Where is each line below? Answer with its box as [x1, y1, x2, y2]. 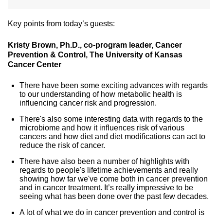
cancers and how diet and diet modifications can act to [19, 132, 205, 141]
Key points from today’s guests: [8, 19, 115, 28]
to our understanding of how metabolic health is [19, 90, 182, 98]
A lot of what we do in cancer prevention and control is [19, 208, 204, 217]
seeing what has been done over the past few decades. [19, 192, 209, 200]
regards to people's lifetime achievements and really [19, 166, 198, 174]
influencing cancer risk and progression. [19, 99, 157, 107]
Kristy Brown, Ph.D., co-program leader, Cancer [8, 41, 182, 49]
